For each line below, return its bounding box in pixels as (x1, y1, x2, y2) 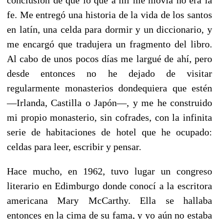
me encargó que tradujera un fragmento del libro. (7, 38, 212, 49)
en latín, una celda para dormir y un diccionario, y (7, 23, 212, 35)
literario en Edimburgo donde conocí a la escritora (7, 180, 212, 191)
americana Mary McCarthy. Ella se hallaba (7, 195, 212, 206)
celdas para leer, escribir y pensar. (7, 141, 141, 152)
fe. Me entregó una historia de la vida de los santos (7, 9, 212, 20)
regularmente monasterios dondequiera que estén (7, 82, 212, 93)
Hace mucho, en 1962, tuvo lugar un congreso (7, 165, 212, 176)
